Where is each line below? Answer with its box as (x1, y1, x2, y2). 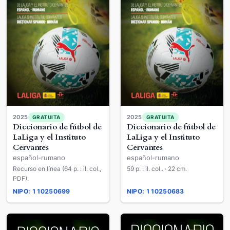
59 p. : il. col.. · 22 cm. (165, 165, 187, 173)
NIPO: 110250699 (13, 188, 70, 196)
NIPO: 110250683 (127, 188, 184, 196)
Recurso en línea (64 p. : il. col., (13, 165, 101, 173)
